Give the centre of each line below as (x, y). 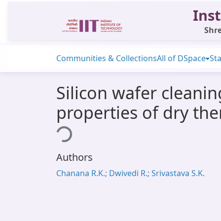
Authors (74, 157)
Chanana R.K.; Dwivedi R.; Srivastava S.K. (130, 173)
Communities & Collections (107, 58)
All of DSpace (181, 58)
